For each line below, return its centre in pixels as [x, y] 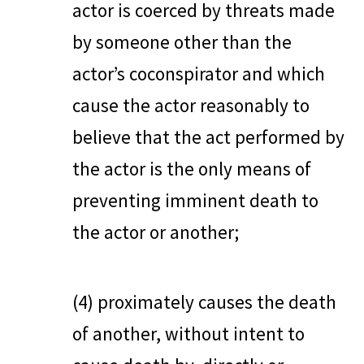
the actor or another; [156, 232]
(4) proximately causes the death [204, 301]
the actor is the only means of [192, 169]
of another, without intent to [188, 333]
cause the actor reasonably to [191, 106]
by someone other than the [182, 42]
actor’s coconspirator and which [199, 74]
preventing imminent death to [195, 201]
